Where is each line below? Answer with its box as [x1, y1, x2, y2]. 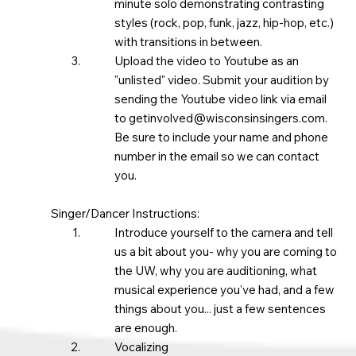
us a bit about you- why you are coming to [114, 244, 337, 259]
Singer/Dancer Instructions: [50, 206, 199, 221]
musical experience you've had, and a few [114, 282, 335, 297]
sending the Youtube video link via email [114, 91, 327, 106]
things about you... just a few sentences [114, 301, 326, 316]
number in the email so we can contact [114, 149, 319, 164]
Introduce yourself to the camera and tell [114, 225, 333, 240]
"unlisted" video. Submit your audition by [114, 72, 329, 87]
